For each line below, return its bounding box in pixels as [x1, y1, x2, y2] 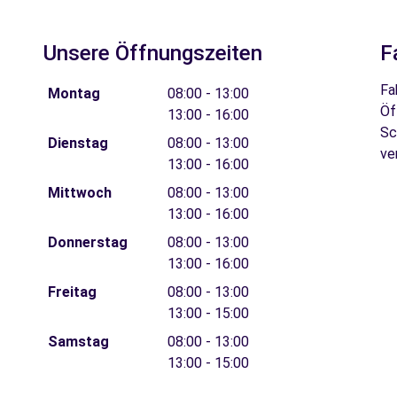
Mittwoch [47, 184, 112, 201]
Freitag [47, 284, 97, 300]
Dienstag [47, 135, 108, 152]
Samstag [47, 333, 109, 350]
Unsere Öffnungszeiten [43, 41, 262, 66]
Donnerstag [47, 234, 128, 251]
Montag [47, 85, 100, 102]
